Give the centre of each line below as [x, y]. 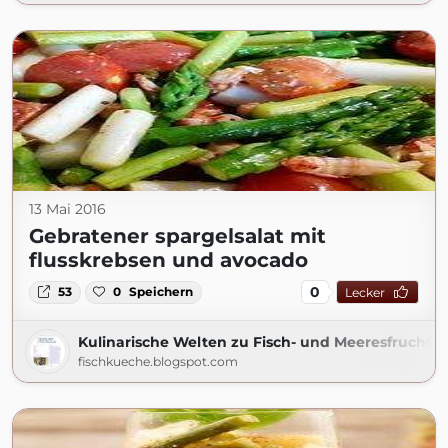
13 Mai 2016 [67, 209]
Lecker [364, 292]
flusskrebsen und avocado [168, 260]
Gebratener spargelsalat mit [177, 236]
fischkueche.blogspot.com [158, 362]
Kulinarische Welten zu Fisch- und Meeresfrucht [255, 342]
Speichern [161, 292]
